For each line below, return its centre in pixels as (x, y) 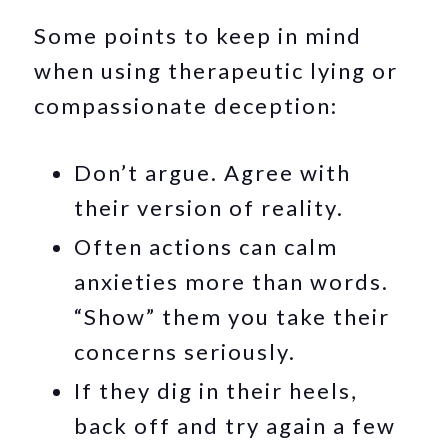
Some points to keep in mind (198, 35)
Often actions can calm (206, 246)
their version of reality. (209, 207)
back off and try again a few (235, 425)
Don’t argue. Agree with (213, 172)
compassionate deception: (186, 105)
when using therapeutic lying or (216, 70)
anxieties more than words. (232, 281)
